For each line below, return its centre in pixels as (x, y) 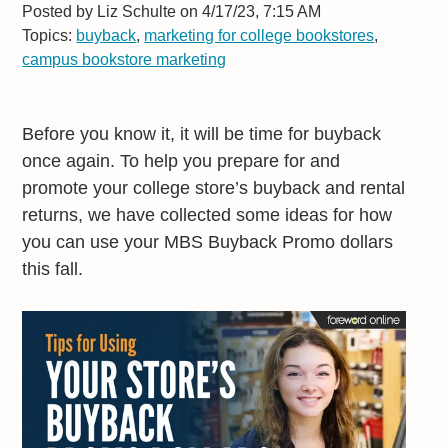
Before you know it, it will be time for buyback (202, 133)
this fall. (53, 268)
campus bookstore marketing (124, 58)
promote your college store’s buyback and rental (214, 187)
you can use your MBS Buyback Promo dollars (208, 241)
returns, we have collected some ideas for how (207, 214)
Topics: (49, 34)
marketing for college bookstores (259, 34)
